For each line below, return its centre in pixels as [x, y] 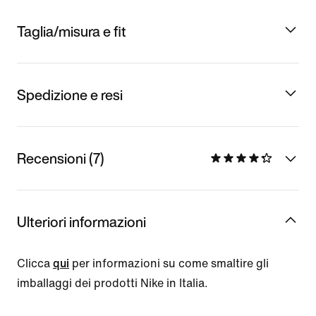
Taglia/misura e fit [72, 31]
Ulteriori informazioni [81, 221]
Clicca [35, 263]
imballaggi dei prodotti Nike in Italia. [113, 283]
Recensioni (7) [61, 158]
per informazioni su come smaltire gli [169, 263]
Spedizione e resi [70, 95]
